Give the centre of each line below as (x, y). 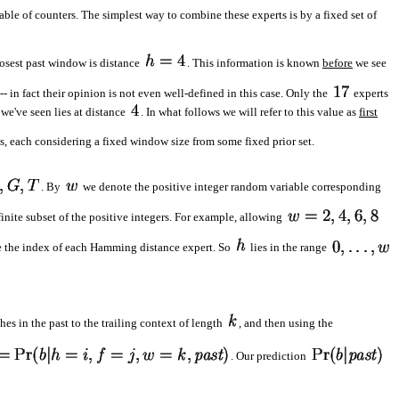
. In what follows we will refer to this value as (250, 111)
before (338, 63)
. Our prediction (270, 355)
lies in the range (289, 248)
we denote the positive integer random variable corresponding (231, 187)
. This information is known (255, 63)
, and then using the (286, 322)
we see (370, 63)
